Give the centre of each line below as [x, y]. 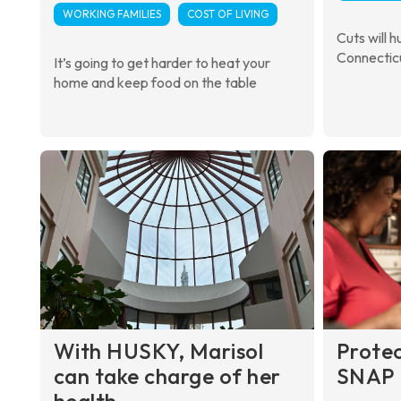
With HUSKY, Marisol [158, 350]
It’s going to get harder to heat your [162, 62]
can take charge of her [167, 375]
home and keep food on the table [155, 82]
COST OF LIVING [227, 13]
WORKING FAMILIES [111, 13]
